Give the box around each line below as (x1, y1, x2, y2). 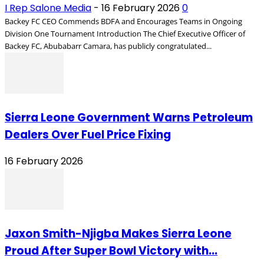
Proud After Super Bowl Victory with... (5, 243, 217, 259)
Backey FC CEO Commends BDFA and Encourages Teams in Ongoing (5, 15, 242, 27)
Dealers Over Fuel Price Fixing (5, 126, 171, 143)
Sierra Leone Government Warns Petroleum (5, 109, 253, 126)
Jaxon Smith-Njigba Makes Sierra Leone (5, 226, 232, 242)
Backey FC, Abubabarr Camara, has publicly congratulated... (5, 40, 212, 51)
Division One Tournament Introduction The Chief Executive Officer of (5, 28, 245, 39)
